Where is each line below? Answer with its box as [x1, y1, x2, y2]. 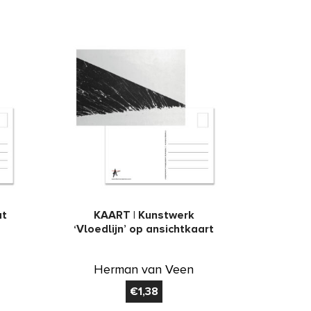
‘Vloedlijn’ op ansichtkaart [74, 222, 215, 237]
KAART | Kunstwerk [93, 208, 194, 223]
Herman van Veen [94, 262, 194, 278]
